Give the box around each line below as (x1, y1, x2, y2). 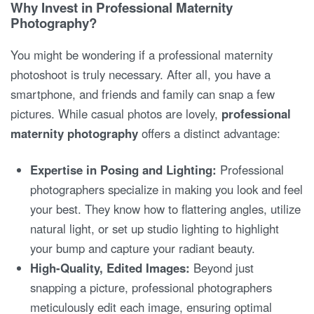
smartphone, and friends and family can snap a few (11, 86, 275, 103)
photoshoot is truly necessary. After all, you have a (11, 66, 271, 83)
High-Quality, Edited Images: (30, 259, 191, 276)
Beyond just (190, 259, 254, 276)
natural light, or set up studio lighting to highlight (30, 219, 280, 237)
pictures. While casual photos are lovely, (11, 105, 221, 123)
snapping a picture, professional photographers (30, 278, 273, 296)
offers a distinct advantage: (138, 125, 280, 142)
